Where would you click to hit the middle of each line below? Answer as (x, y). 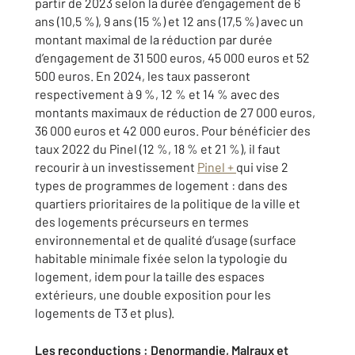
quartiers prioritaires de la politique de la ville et (168, 204)
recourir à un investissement (116, 167)
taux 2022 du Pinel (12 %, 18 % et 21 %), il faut (158, 149)
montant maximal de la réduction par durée (154, 40)
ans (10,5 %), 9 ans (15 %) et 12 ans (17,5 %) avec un (169, 21)
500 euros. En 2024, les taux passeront (143, 76)
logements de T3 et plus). (105, 313)
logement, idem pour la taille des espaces (150, 277)
